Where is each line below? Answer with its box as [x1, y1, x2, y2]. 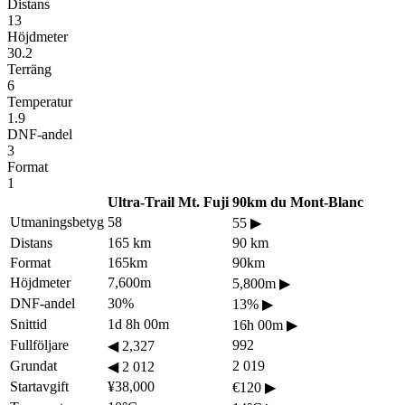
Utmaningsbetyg [10, 213, 104, 230]
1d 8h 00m [108, 316, 169, 332]
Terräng [7, 61, 52, 77]
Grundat [10, 357, 57, 373]
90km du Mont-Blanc [232, 193, 363, 210]
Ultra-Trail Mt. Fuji [108, 193, 229, 210]
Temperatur [7, 93, 72, 109]
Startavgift [10, 378, 69, 394]
